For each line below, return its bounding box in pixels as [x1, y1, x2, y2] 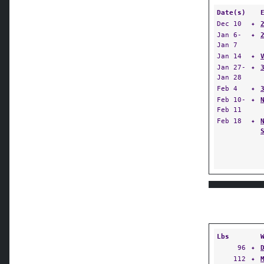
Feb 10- [217, 95, 246, 104]
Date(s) [217, 8, 246, 16]
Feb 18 [217, 117, 242, 125]
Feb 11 [217, 105, 242, 114]
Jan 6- [217, 31, 242, 39]
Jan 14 [217, 52, 242, 60]
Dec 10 [217, 19, 242, 28]
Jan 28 [217, 73, 242, 81]
